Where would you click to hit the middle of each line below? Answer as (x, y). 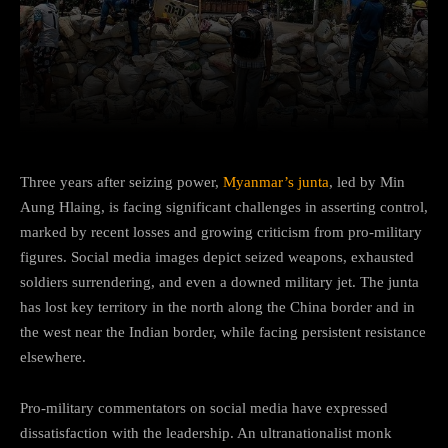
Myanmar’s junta (276, 181)
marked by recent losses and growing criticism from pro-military (221, 231)
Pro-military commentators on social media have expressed (204, 407)
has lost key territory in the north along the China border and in (217, 306)
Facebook (109, 104)
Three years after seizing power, (121, 181)
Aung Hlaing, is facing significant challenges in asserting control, (224, 206)
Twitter (234, 104)
